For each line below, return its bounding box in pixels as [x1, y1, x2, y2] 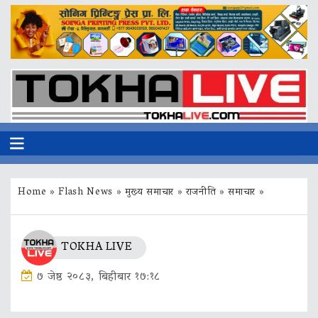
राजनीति [185, 182, 216, 202]
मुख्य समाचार [124, 182, 174, 202]
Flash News [58, 182, 113, 202]
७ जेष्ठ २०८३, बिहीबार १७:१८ [36, 267, 161, 289]
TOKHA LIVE [61, 237, 133, 259]
